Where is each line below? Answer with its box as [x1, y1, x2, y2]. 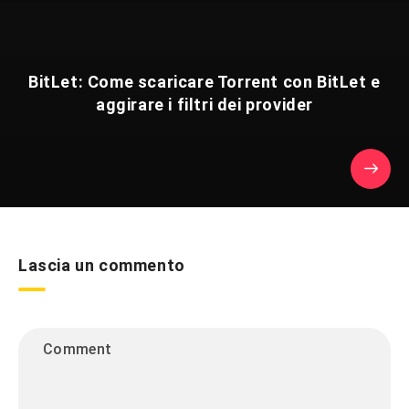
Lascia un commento [18, 256, 185, 276]
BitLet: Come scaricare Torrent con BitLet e [28, 72, 381, 92]
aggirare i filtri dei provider [95, 95, 313, 115]
